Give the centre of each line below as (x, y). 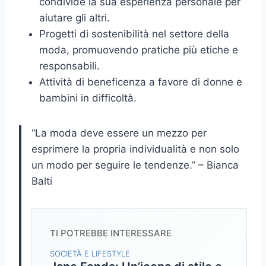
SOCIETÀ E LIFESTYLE (90, 254)
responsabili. (69, 66)
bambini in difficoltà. (88, 98)
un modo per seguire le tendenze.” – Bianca (135, 165)
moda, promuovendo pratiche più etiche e (139, 50)
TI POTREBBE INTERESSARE (111, 233)
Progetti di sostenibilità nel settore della (134, 34)
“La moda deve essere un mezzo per (119, 133)
